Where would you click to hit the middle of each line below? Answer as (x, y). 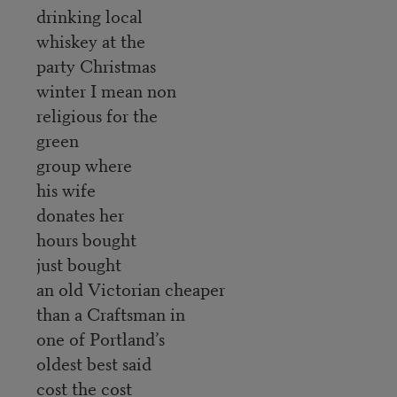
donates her (80, 214)
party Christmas (96, 65)
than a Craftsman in (110, 313)
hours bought (86, 238)
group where (84, 164)
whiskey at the (90, 40)
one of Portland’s (100, 338)
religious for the (97, 114)
